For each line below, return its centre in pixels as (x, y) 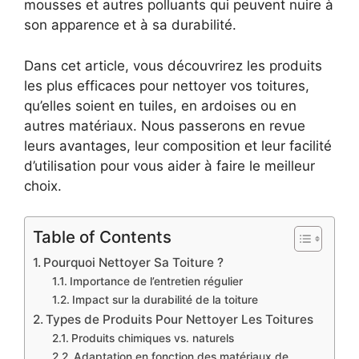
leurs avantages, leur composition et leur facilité (178, 145)
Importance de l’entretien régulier (156, 282)
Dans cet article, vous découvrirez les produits (173, 65)
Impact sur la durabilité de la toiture (165, 300)
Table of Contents (102, 237)
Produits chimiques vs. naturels (152, 339)
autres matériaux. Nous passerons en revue (165, 125)
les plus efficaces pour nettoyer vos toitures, (167, 85)
